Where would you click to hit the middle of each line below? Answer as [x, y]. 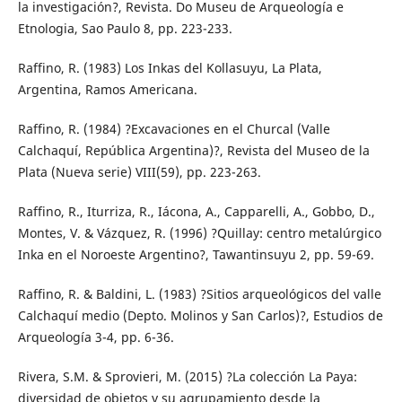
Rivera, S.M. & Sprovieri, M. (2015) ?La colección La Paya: [187, 376]
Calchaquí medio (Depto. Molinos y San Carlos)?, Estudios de [200, 315]
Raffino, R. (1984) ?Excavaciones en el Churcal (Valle [174, 128]
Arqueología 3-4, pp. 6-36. [96, 336]
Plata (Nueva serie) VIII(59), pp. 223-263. [139, 171]
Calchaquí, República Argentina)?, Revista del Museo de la [193, 150]
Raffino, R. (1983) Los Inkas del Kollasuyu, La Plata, [170, 67]
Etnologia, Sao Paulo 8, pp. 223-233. [125, 28]
